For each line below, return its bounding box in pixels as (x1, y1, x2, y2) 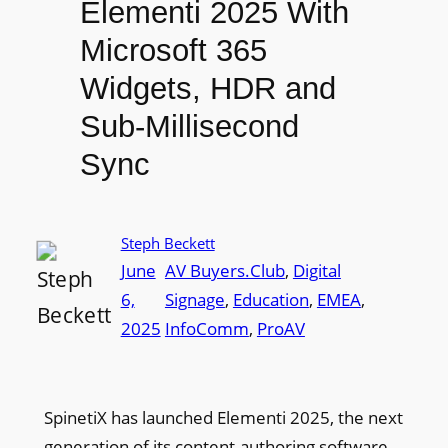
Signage (164, 287, 225, 311)
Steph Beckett (120, 232, 215, 253)
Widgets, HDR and (79, 71, 336, 107)
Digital (292, 258, 341, 282)
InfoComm (164, 316, 249, 340)
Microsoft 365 (79, 33, 267, 69)
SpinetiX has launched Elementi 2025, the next (43, 405, 403, 429)
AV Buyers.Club (164, 258, 285, 282)
